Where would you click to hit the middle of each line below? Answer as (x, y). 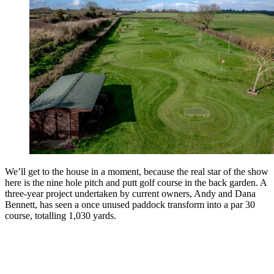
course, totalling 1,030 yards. (61, 216)
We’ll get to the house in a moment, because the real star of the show (137, 172)
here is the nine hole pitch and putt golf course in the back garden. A (136, 183)
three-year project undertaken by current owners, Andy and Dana (130, 194)
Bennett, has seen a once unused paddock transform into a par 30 (130, 205)
